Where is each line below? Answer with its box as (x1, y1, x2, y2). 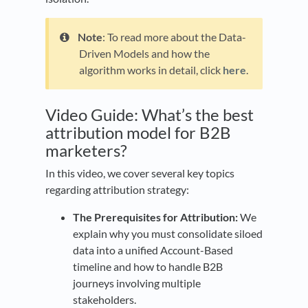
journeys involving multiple (73, 276, 201, 290)
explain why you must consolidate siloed (73, 227, 263, 241)
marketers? (45, 140, 127, 161)
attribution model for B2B (45, 122, 231, 143)
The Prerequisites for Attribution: (73, 210, 238, 224)
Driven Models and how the (79, 47, 210, 60)
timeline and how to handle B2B (73, 260, 223, 274)
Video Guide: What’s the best (45, 104, 254, 125)
